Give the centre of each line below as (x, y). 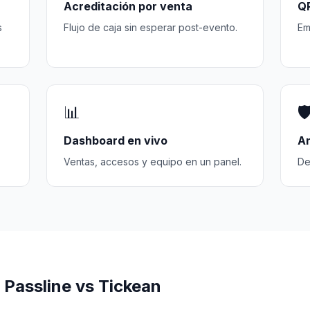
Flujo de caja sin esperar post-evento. (150, 27)
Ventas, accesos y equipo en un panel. (152, 162)
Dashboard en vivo (115, 140)
